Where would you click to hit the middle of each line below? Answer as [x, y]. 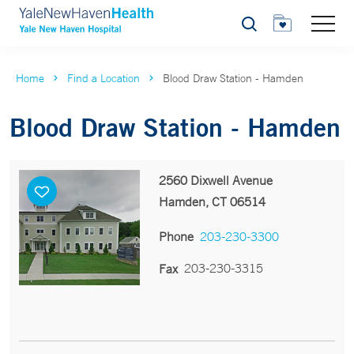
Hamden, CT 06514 [212, 201]
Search [258, 28]
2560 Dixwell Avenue [215, 180]
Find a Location [104, 78]
